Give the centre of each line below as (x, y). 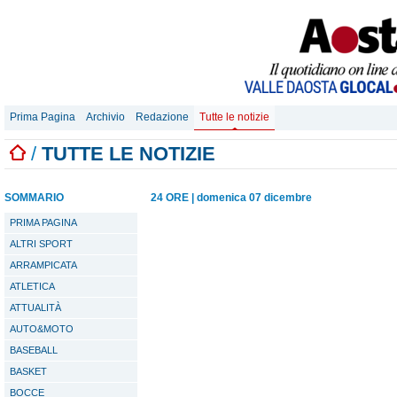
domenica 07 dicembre (254, 198)
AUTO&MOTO (42, 329)
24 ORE (170, 198)
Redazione (162, 117)
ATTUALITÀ (35, 307)
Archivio (105, 117)
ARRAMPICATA (43, 265)
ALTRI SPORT (41, 244)
